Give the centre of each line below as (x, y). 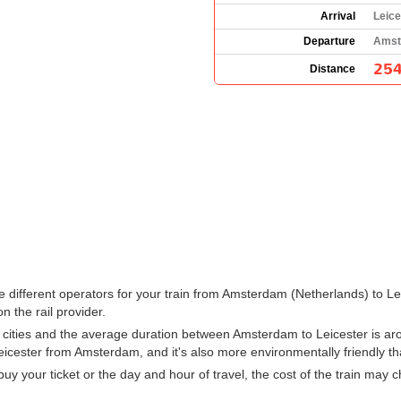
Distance (333, 68)
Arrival (338, 16)
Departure (329, 41)
